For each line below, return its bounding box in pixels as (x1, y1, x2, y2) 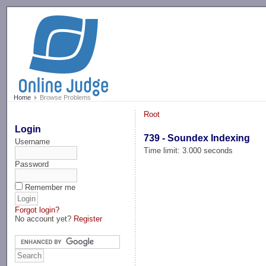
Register (74, 214, 103, 223)
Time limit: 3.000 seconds (144, 145, 233, 155)
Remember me (25, 182, 76, 192)
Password (15, 159, 49, 169)
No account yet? (15, 214, 74, 223)
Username (15, 137, 50, 146)
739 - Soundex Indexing (144, 132, 251, 143)
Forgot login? (15, 205, 60, 214)
